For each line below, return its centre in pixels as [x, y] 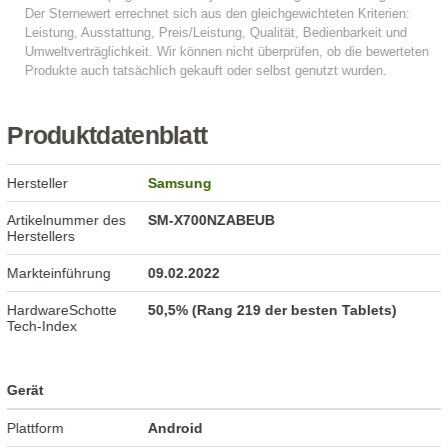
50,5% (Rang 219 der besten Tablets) [273, 310]
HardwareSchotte [62, 310]
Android [176, 428]
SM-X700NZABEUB [212, 220]
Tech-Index [42, 326]
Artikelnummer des [67, 220]
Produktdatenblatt [107, 136]
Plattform [36, 428]
